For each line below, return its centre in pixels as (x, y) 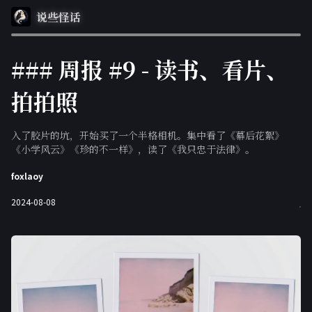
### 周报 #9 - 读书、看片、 (150, 69)
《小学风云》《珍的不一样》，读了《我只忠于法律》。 (133, 149)
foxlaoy (27, 176)
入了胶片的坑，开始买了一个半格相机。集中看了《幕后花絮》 (148, 135)
